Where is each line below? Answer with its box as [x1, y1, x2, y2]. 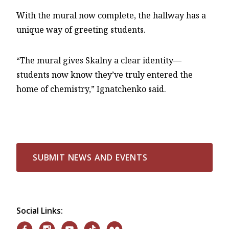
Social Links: [16, 205, 63, 217]
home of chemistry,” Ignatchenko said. [16, 83, 166, 95]
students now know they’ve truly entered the [16, 69, 193, 81]
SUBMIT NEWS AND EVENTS [33, 152, 148, 164]
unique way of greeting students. [16, 24, 146, 36]
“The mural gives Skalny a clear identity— [16, 55, 181, 66]
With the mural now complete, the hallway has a [16, 10, 206, 21]
